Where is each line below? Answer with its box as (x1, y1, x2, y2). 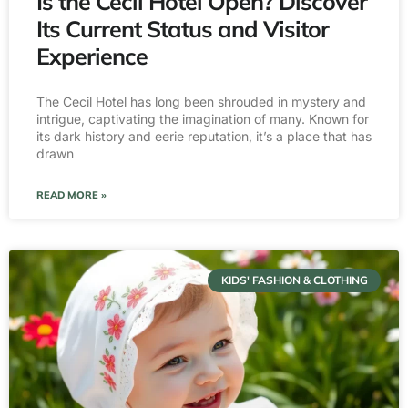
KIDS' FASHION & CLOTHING (220, 272, 368, 287)
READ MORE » (36, 188, 107, 201)
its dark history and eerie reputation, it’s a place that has (36, 127, 372, 144)
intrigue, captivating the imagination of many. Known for (36, 110, 369, 127)
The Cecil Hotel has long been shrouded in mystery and (36, 93, 366, 109)
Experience (36, 41, 148, 70)
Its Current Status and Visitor (36, 14, 329, 43)
